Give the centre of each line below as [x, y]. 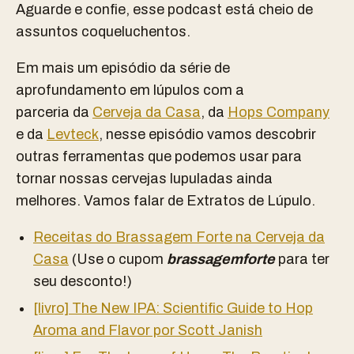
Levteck [73, 134]
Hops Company [279, 112]
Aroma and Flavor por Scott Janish [148, 330]
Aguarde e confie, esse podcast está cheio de [164, 9]
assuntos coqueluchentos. [103, 32]
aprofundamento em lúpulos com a [130, 90]
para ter [302, 259]
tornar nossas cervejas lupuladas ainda [144, 179]
